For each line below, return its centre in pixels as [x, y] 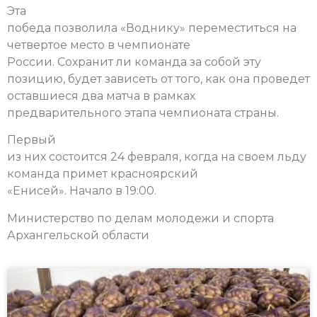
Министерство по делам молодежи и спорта [140, 218]
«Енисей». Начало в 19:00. [82, 191]
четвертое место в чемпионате [99, 45]
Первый [31, 140]
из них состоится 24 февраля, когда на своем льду [157, 157]
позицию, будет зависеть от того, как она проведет [158, 79]
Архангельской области [78, 235]
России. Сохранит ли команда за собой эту [134, 62]
